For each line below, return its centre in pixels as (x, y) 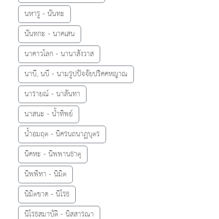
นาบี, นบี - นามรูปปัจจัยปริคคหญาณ (76, 74)
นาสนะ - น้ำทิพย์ (49, 114)
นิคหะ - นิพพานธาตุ (53, 154)
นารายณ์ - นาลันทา (52, 94)
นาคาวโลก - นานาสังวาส (59, 54)
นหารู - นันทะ (44, 14)
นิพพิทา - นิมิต (45, 174)
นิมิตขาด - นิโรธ (47, 194)
